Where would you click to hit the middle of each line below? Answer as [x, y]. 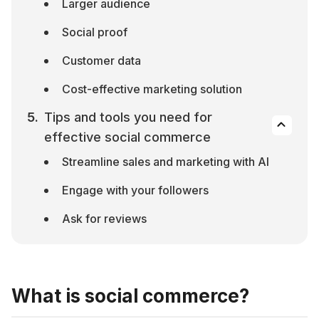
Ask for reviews [104, 219]
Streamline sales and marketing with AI [166, 162]
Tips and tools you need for [128, 117]
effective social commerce [127, 137]
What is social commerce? [130, 296]
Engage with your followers [135, 190]
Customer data [101, 61]
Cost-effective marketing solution [152, 89]
